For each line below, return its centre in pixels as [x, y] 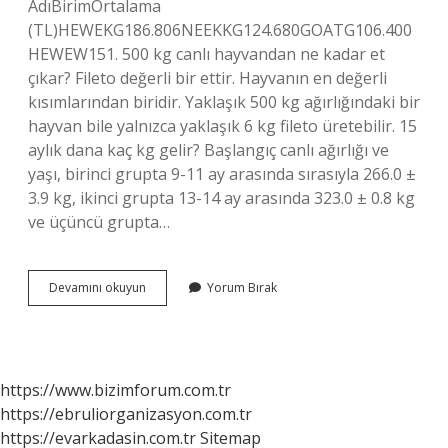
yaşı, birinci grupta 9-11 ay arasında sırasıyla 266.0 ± [222, 174]
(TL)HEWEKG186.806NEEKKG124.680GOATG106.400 [220, 30]
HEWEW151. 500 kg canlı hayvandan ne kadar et [206, 54]
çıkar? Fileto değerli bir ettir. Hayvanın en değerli [207, 78]
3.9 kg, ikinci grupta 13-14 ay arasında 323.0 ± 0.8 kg [221, 198]
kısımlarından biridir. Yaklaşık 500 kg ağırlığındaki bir [224, 102]
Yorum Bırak [242, 287]
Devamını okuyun [97, 287]
